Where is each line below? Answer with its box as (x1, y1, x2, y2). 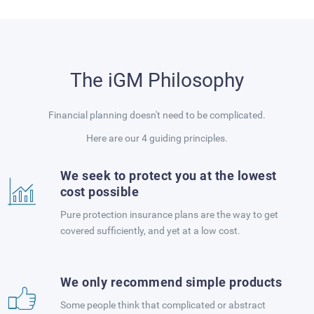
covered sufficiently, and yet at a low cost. (60, 225, 240, 236)
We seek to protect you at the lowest (60, 168, 277, 183)
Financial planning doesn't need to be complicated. (48, 109, 266, 121)
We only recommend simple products (60, 275, 282, 289)
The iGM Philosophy (70, 69, 244, 92)
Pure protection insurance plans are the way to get (60, 209, 278, 220)
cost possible (60, 184, 139, 199)
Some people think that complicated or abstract (60, 299, 266, 310)
